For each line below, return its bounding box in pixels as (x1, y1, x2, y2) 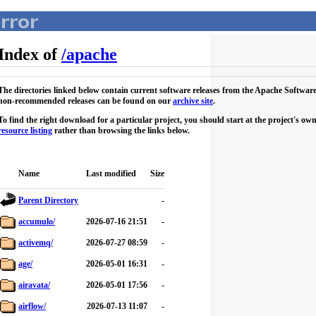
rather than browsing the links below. (52, 126, 190, 135)
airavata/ (18, 280, 50, 290)
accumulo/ (18, 217, 55, 226)
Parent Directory (18, 195, 78, 205)
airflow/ (18, 301, 46, 311)
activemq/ (18, 238, 53, 248)
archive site (173, 96, 213, 106)
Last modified (86, 169, 136, 178)
